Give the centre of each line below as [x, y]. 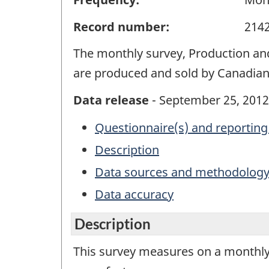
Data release [111, 100]
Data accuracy [134, 195]
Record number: [121, 26]
